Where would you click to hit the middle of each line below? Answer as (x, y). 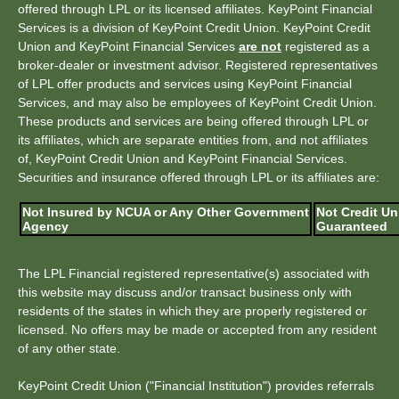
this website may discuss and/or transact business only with (185, 292)
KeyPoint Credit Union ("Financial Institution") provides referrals (196, 386)
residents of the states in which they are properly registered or (192, 311)
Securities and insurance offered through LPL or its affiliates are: (199, 177)
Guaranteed (352, 226)
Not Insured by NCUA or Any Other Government (166, 212)
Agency (45, 226)
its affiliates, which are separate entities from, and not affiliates (193, 140)
